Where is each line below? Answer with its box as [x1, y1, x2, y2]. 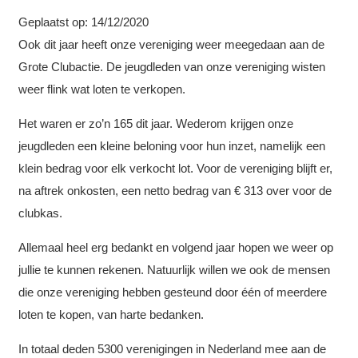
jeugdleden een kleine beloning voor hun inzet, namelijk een [18, 138, 325, 153]
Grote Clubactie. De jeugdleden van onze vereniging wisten [18, 59, 325, 74]
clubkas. [18, 205, 62, 220]
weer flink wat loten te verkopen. [18, 82, 185, 96]
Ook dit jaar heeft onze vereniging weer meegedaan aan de [18, 37, 324, 51]
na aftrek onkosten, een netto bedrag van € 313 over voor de [18, 183, 332, 197]
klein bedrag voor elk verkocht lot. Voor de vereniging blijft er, [18, 161, 332, 175]
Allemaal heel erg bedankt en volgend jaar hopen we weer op [18, 240, 333, 254]
